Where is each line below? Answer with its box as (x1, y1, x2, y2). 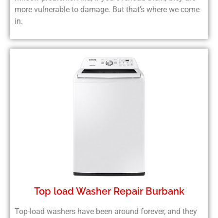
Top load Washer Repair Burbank (34, 185, 184, 197)
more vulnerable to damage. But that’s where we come (15, 5, 200, 15)
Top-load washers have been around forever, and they (15, 206, 197, 216)
